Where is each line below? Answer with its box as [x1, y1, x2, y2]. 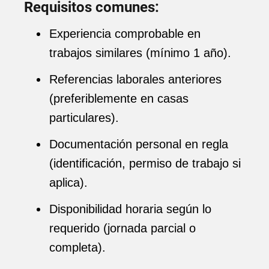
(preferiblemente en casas [49, 92, 189, 105]
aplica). [49, 176, 88, 189]
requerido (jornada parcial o [49, 222, 196, 235]
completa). [49, 241, 106, 254]
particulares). [49, 111, 119, 124]
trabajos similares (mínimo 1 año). [49, 46, 231, 59]
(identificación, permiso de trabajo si [49, 157, 241, 170]
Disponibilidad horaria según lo [49, 202, 211, 216]
